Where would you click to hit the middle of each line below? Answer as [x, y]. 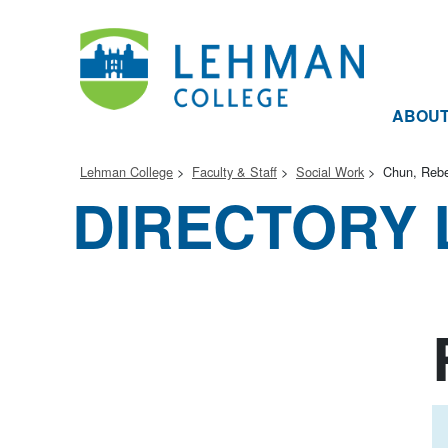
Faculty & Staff [234, 171]
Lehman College [126, 171]
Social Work [330, 171]
